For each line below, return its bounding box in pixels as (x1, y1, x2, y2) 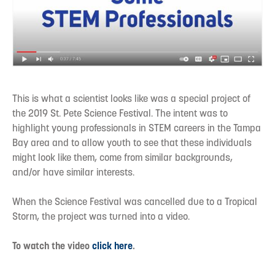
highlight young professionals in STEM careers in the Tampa (12, 122, 261, 135)
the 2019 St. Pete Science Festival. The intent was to (12, 107, 228, 120)
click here (92, 239, 133, 253)
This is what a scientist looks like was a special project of (12, 92, 250, 106)
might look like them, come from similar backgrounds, (12, 151, 233, 165)
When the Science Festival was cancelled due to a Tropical (12, 195, 257, 209)
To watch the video (12, 239, 92, 253)
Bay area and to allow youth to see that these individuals (12, 136, 252, 150)
